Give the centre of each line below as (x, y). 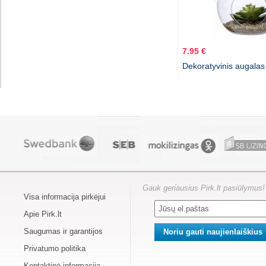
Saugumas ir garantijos (63, 232)
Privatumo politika (55, 249)
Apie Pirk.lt (43, 214)
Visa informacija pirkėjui (65, 197)
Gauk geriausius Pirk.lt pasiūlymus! (204, 188)
